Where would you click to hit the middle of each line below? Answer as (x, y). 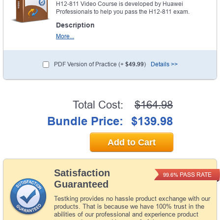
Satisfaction (82, 173)
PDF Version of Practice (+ (89, 64)
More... (65, 36)
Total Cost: (98, 105)
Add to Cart (132, 142)
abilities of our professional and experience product (126, 214)
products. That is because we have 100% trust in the (129, 206)
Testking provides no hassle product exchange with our (132, 198)
